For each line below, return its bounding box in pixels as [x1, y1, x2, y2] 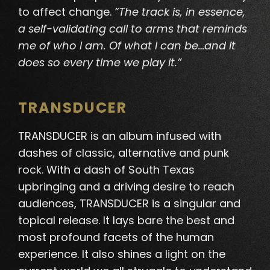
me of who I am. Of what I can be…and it [18, 38, 236, 54]
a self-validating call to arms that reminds [18, 21, 247, 37]
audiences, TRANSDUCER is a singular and [18, 196, 240, 212]
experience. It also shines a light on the [18, 246, 225, 262]
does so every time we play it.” [18, 55, 181, 71]
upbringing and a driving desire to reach [18, 179, 234, 195]
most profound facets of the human [18, 230, 214, 245]
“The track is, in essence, [115, 4, 245, 20]
